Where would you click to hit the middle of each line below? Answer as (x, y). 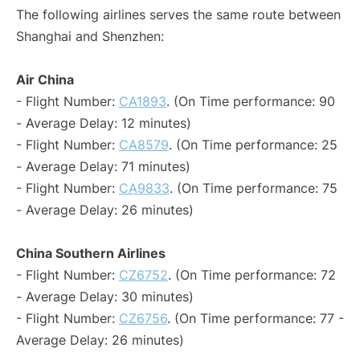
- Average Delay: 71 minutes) (103, 167)
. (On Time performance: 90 (251, 102)
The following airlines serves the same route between (178, 15)
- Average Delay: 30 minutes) (105, 297)
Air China (45, 80)
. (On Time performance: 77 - (256, 319)
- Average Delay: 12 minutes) (104, 123)
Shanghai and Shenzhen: (90, 37)
